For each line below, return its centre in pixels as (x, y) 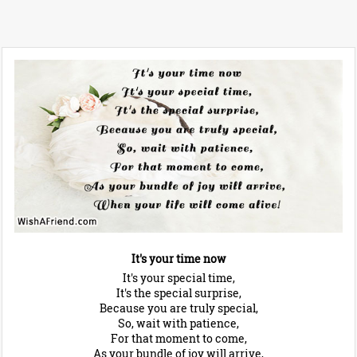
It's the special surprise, (178, 292)
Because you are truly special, (178, 308)
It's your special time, (178, 277)
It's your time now (178, 258)
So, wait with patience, (178, 323)
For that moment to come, (178, 338)
